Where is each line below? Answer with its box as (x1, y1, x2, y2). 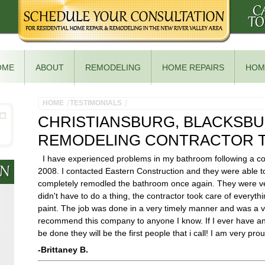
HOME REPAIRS (162, 63, 224, 72)
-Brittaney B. (38, 245, 88, 255)
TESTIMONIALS (69, 99, 122, 107)
